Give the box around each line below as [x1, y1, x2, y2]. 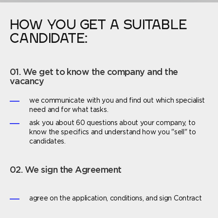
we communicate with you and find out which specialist [29, 98, 205, 104]
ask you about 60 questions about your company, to [29, 120, 196, 127]
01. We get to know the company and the [10, 69, 178, 77]
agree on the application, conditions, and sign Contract [29, 196, 202, 202]
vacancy [10, 78, 44, 86]
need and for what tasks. [29, 107, 109, 113]
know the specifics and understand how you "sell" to [29, 129, 196, 136]
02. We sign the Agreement [10, 166, 122, 175]
